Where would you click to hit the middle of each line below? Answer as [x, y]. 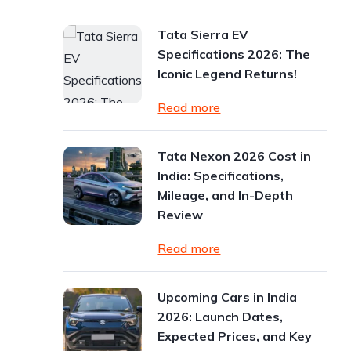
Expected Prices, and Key [235, 336]
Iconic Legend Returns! [228, 74]
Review [181, 215]
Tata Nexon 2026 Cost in [235, 156]
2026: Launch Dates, [221, 317]
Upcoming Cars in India [228, 297]
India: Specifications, [221, 175]
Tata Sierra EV [203, 34]
